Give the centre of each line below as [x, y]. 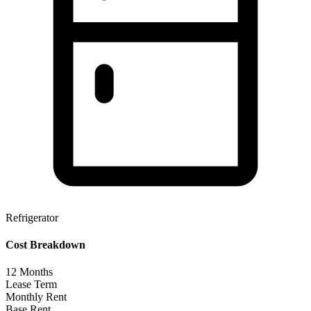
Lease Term [31, 285]
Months [35, 272]
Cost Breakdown [45, 244]
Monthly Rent [36, 297]
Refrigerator [32, 217]
